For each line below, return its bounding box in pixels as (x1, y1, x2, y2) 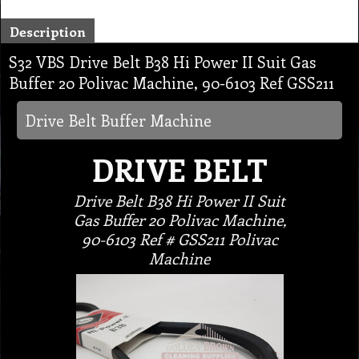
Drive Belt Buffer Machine (25, 109, 212, 131)
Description (10, 22, 86, 40)
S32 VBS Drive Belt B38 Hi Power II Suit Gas (9, 50, 316, 72)
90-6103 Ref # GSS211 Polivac (81, 228, 278, 249)
